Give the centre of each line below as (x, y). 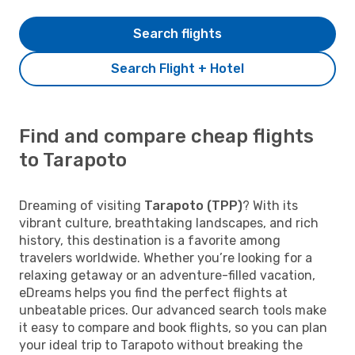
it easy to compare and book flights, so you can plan (173, 327)
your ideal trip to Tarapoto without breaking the (161, 345)
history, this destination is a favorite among (150, 240)
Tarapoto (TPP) (193, 205)
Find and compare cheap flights (166, 136)
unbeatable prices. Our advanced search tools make (173, 310)
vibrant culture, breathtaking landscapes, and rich (169, 223)
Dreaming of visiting (82, 205)
